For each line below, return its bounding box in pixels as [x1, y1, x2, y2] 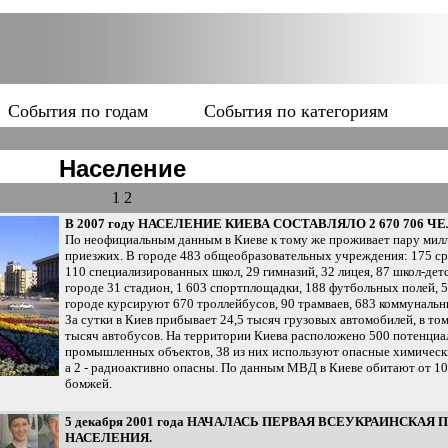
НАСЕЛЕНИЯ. [65, 430, 152, 445]
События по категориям [204, 101, 388, 121]
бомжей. [65, 376, 112, 391]
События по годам [8, 101, 148, 121]
